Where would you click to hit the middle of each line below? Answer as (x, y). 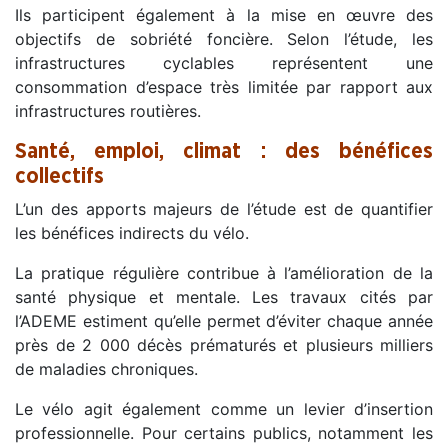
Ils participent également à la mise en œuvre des (224, 15)
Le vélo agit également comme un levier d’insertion (224, 409)
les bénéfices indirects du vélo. (132, 233)
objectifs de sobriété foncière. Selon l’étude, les (224, 39)
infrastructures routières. (108, 111)
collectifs (59, 177)
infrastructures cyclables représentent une (224, 63)
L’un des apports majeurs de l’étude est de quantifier (224, 209)
